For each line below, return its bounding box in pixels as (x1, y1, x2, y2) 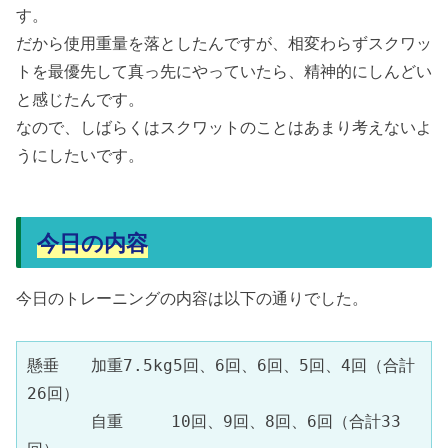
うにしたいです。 (16, 142, 144, 166)
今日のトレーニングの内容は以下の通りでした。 (16, 285, 368, 309)
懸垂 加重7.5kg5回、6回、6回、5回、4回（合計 (27, 355, 415, 375)
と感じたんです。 (16, 86, 144, 110)
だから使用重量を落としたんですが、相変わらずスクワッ (16, 30, 432, 54)
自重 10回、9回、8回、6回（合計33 (27, 411, 401, 431)
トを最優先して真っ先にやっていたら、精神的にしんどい (16, 58, 432, 82)
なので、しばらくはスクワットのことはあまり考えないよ (16, 114, 432, 138)
